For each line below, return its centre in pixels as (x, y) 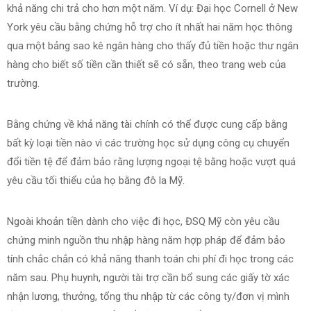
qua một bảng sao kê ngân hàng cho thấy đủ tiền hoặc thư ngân (153, 46)
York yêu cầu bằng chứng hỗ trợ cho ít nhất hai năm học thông (150, 27)
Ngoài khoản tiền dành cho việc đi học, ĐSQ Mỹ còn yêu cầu (143, 222)
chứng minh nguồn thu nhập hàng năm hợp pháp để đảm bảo (146, 241)
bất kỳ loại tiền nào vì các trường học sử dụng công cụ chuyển (148, 143)
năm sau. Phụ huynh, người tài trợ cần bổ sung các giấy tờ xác (148, 278)
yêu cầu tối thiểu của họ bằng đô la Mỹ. (97, 181)
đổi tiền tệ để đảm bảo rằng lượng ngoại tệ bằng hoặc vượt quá (151, 162)
